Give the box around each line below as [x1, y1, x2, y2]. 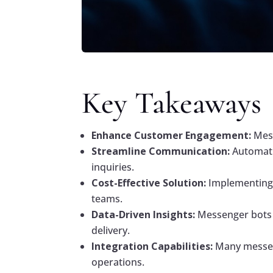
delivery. [91, 224, 130, 238]
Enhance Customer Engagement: [91, 129, 252, 143]
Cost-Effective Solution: [91, 176, 207, 190]
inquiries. [91, 160, 135, 174]
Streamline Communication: [91, 144, 230, 158]
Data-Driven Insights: [91, 208, 196, 222]
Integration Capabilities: [91, 239, 213, 253]
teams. [91, 192, 123, 206]
